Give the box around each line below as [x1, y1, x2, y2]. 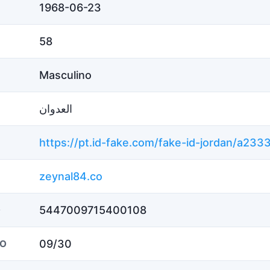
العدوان [39, 102, 72, 115]
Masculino [39, 68, 92, 81]
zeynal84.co [39, 169, 102, 183]
